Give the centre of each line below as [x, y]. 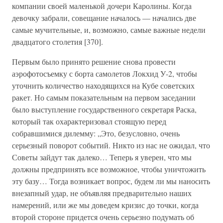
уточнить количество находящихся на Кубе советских [103, 85]
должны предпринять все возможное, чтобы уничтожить [109, 169]
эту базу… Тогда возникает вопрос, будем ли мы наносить [111, 181]
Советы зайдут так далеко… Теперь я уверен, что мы [102, 157]
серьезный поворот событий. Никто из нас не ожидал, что [111, 145]
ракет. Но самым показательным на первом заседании [104, 97]
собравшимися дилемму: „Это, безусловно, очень [96, 133]
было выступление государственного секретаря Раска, [104, 109]
